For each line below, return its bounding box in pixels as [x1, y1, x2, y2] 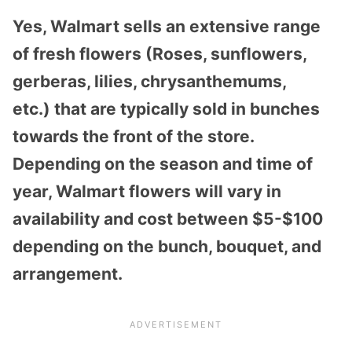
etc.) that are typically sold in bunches [13, 98, 320, 119]
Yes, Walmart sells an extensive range [13, 16, 321, 36]
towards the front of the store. [13, 126, 254, 146]
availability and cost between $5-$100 [13, 208, 323, 229]
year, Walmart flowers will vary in [13, 181, 281, 201]
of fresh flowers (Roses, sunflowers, [13, 43, 306, 64]
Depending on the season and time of [13, 153, 313, 174]
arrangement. [13, 263, 123, 284]
